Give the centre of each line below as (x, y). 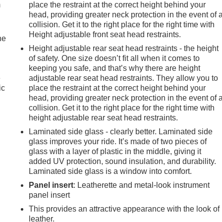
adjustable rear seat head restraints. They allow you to (124, 78)
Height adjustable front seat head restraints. (105, 35)
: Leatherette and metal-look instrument (142, 185)
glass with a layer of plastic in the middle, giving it (115, 152)
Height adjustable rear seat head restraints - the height (124, 49)
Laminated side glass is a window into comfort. (111, 171)
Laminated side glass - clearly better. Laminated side (121, 132)
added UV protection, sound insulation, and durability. (123, 162)
